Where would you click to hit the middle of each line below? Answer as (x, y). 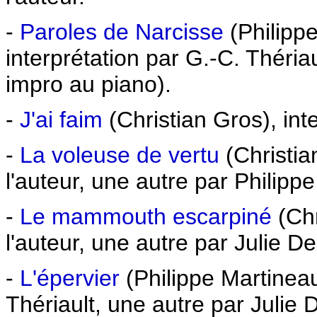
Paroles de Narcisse (122, 32)
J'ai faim (61, 120)
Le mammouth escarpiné (146, 217)
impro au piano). (88, 84)
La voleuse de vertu (120, 155)
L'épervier (70, 278)
